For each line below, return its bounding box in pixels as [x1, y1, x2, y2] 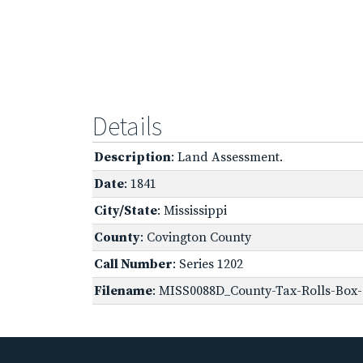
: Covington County [140, 228, 251, 246]
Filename [94, 282, 152, 299]
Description [94, 148, 171, 165]
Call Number [94, 255, 173, 272]
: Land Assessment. [171, 148, 283, 165]
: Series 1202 [173, 255, 243, 272]
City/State [94, 202, 157, 219]
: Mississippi [157, 202, 227, 219]
